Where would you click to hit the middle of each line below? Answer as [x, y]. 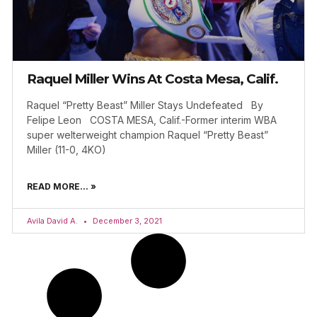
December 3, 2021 [126, 221]
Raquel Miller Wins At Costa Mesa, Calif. [152, 79]
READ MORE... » [62, 187]
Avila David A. [53, 221]
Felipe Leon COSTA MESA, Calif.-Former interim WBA [152, 120]
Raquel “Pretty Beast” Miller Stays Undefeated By [145, 105]
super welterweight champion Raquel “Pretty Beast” [148, 135]
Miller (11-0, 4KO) [67, 150]
